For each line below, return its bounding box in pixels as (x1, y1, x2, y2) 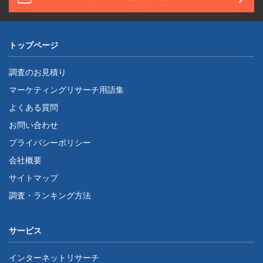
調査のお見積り (9, 66, 66, 77)
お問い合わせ (9, 119, 58, 130)
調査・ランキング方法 (9, 189, 91, 201)
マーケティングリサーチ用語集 (9, 83, 124, 95)
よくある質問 (9, 101, 58, 113)
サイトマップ (9, 171, 58, 183)
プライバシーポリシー (9, 136, 91, 148)
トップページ (9, 39, 58, 50)
